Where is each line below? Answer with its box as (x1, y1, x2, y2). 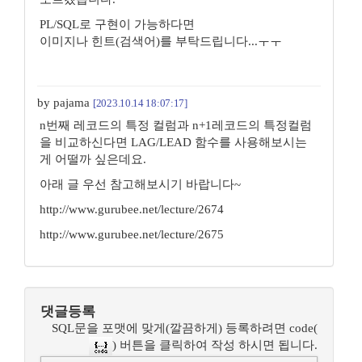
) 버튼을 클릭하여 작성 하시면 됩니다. (112, 339, 318, 352)
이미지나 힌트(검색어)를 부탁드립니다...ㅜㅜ (40, 35, 282, 48)
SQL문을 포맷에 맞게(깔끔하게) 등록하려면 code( (52, 322, 318, 335)
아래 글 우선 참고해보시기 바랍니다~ (40, 178, 241, 191)
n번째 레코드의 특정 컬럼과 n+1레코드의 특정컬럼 (40, 119, 312, 132)
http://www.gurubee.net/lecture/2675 (40, 228, 224, 241)
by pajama (37, 96, 93, 109)
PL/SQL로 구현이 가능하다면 (40, 18, 195, 31)
